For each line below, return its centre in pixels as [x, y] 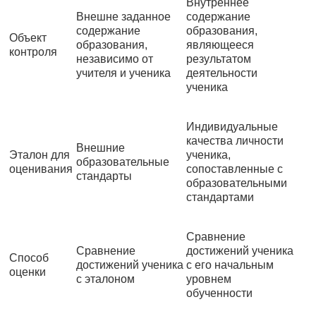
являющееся [220, 45]
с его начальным [230, 265]
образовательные [123, 162]
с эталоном [105, 279]
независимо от [115, 59]
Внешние [101, 148]
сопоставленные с [235, 169]
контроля [33, 52]
